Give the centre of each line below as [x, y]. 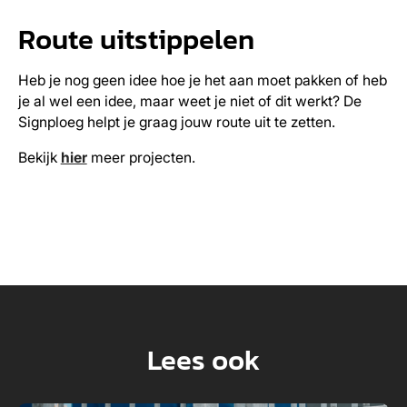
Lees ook [203, 360]
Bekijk [39, 157]
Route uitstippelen [136, 39]
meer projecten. [141, 157]
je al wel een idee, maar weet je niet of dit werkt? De [189, 101]
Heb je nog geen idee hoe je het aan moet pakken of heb [202, 80]
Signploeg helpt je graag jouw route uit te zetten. [176, 122]
